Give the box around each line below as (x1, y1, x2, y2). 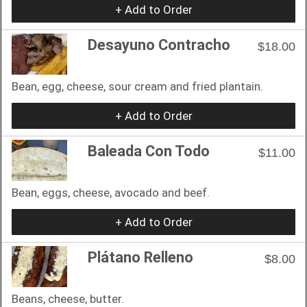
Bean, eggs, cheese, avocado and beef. (12, 185, 210, 199)
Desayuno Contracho (88, 36, 230, 53)
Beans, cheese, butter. (12, 291, 124, 306)
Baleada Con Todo (88, 142, 210, 160)
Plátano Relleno (88, 248, 193, 266)
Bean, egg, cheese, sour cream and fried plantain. (12, 79, 263, 93)
